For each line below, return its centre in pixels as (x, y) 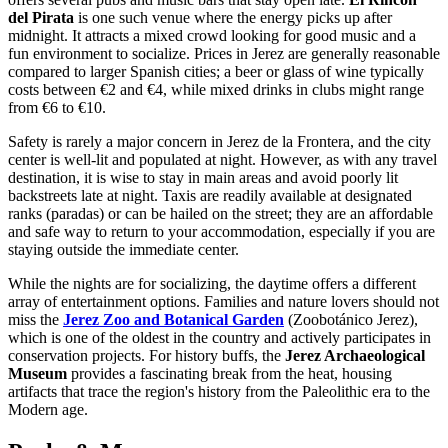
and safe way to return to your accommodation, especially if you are (221, 232)
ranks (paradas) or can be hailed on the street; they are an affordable (220, 214)
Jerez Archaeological (355, 356)
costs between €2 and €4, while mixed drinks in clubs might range (216, 90)
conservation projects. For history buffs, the (146, 356)
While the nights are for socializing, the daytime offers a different (212, 284)
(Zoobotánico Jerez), (351, 320)
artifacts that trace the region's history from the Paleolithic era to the (219, 392)
